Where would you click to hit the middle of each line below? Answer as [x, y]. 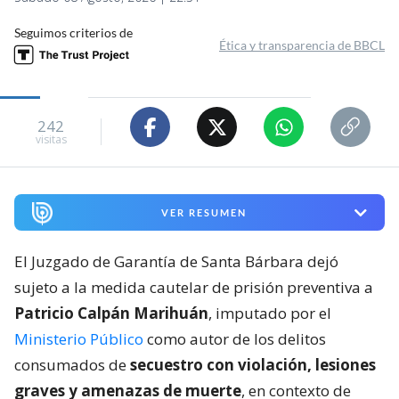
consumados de [72, 365]
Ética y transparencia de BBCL [302, 45]
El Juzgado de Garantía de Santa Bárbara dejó [176, 262]
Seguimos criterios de [73, 33]
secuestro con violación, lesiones [253, 365]
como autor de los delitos [235, 339]
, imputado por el [270, 313]
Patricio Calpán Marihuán [111, 313]
